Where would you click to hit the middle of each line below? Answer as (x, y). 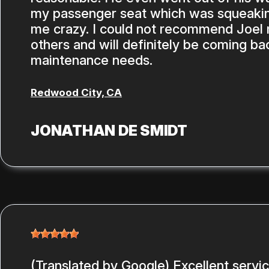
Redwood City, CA (76, 93)
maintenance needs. (92, 60)
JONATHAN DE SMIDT (109, 131)
